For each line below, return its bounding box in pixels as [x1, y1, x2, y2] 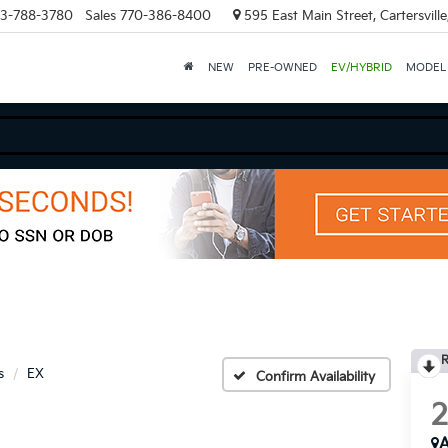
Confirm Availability [256, 368, 375, 385]
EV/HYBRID [330, 60, 392, 74]
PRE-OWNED [247, 60, 317, 74]
